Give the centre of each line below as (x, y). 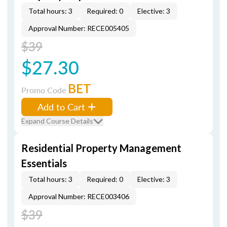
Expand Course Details (57, 121)
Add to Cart (61, 107)
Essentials (44, 163)
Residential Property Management (101, 148)
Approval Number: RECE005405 (79, 28)
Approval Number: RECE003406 (79, 196)
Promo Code (45, 90)
